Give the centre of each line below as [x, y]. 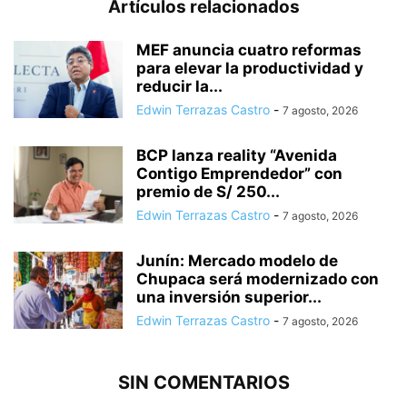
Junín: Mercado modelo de [237, 260]
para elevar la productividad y [250, 68]
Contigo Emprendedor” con [239, 173]
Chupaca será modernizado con [258, 278]
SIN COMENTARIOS [203, 382]
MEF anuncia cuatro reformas [249, 50]
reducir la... [179, 86]
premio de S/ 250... [208, 191]
